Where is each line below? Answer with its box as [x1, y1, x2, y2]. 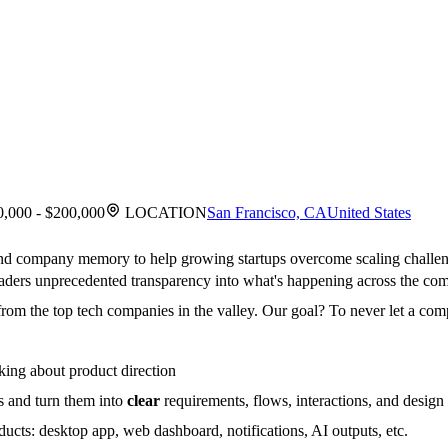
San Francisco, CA [207, 204, 327, 222]
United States [327, 204, 411, 222]
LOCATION [121, 204, 207, 222]
